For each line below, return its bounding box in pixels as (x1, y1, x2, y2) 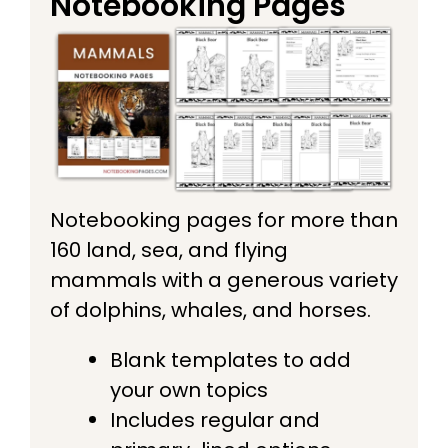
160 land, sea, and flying (50, 235, 288, 264)
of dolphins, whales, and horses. (50, 295, 371, 324)
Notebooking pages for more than (50, 205, 398, 234)
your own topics (110, 375, 268, 404)
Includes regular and (110, 405, 320, 434)
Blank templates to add (110, 345, 351, 374)
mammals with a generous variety (50, 265, 398, 294)
